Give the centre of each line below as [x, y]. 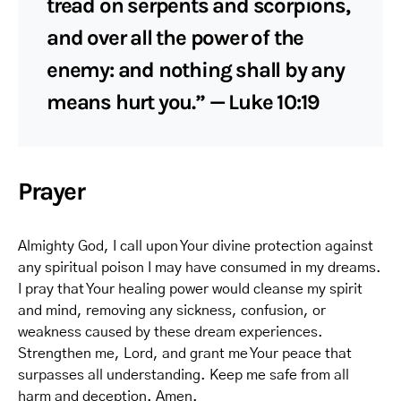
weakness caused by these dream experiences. [171, 332]
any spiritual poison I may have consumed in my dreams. [200, 268]
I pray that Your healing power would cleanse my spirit [190, 289]
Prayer [51, 191]
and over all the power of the [175, 38]
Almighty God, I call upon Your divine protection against [196, 246]
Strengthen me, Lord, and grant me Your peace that [185, 354]
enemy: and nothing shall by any [196, 70]
